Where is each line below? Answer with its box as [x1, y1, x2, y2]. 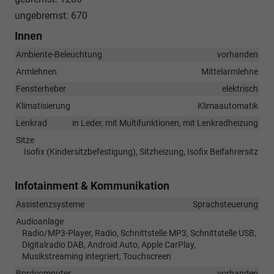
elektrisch [222, 84, 258, 94]
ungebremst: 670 [15, 10, 87, 22]
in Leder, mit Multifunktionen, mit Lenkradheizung [72, 118, 258, 128]
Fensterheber [16, 84, 66, 94]
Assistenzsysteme [16, 199, 84, 210]
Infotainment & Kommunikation [15, 179, 169, 193]
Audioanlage [16, 217, 64, 227]
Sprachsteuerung [193, 199, 258, 210]
